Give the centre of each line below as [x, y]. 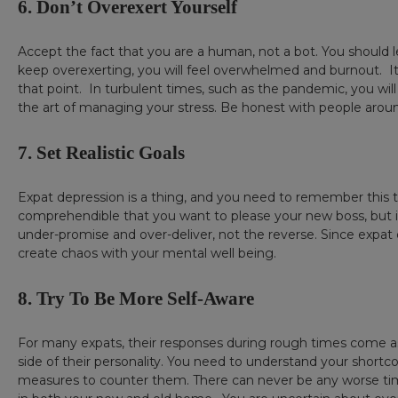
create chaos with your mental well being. [147, 254]
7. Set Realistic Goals [101, 153]
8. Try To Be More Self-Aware [136, 299]
